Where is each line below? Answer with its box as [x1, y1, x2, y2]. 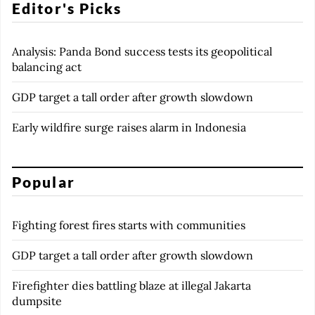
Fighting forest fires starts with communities [12, 218, 245, 232]
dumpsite [12, 294, 62, 308]
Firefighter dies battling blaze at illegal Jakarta [12, 278, 251, 292]
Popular [12, 173, 75, 191]
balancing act [12, 60, 82, 74]
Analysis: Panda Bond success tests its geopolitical [12, 44, 272, 58]
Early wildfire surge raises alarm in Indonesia [12, 120, 246, 134]
